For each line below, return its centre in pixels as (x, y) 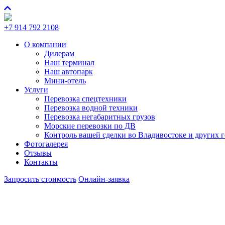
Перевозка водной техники (91, 108)
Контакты (41, 162)
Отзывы (38, 153)
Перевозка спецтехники (85, 99)
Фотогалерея (46, 144)
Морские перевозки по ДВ (90, 126)
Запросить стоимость (40, 179)
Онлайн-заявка (104, 179)
